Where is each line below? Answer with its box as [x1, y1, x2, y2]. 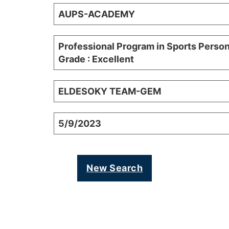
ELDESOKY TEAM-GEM [58, 86, 161, 97]
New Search [86, 163, 143, 174]
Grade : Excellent [58, 54, 134, 65]
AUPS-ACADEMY [58, 9, 135, 20]
